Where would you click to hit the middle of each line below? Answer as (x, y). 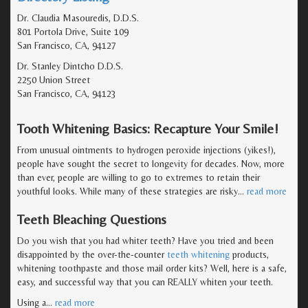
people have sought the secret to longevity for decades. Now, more (151, 163)
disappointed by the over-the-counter (92, 254)
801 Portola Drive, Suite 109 (73, 31)
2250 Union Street (54, 79)
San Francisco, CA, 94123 (67, 93)
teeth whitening (198, 254)
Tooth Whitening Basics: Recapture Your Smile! (148, 128)
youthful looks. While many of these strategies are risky (128, 191)
